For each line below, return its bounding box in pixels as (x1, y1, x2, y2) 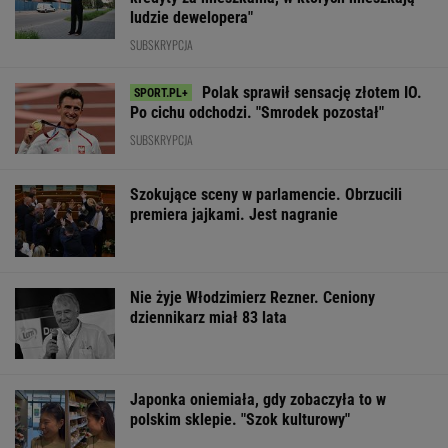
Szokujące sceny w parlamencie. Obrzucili (130, 185, 402, 205)
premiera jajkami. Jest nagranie (130, 205, 338, 225)
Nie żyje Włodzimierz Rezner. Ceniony (130, 287, 375, 307)
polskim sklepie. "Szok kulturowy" (130, 410, 350, 430)
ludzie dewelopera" (130, 7, 253, 27)
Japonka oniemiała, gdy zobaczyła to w (130, 390, 386, 410)
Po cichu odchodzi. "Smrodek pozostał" (130, 102, 384, 122)
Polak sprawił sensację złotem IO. (202, 82, 422, 102)
